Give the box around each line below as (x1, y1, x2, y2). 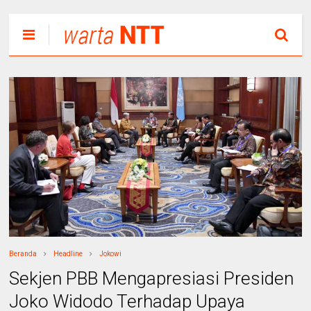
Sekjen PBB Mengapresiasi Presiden (9, 268, 294, 289)
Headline (53, 250, 83, 258)
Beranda (9, 250, 37, 258)
